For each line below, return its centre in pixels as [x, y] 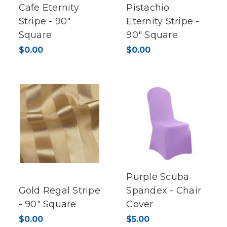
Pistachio [148, 8]
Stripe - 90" [45, 22]
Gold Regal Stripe [59, 191]
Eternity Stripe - [163, 22]
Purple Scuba [158, 177]
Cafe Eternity [49, 8]
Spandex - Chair [164, 191]
